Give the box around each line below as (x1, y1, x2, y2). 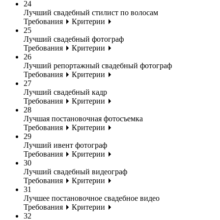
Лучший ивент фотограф (24, 140, 107, 149)
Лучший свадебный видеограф (24, 167, 127, 176)
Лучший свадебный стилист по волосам (24, 8, 158, 17)
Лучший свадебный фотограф (24, 34, 124, 43)
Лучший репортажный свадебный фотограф (24, 61, 172, 70)
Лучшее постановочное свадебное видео (24, 193, 160, 202)
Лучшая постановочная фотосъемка (24, 114, 143, 123)
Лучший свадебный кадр (24, 87, 107, 96)
